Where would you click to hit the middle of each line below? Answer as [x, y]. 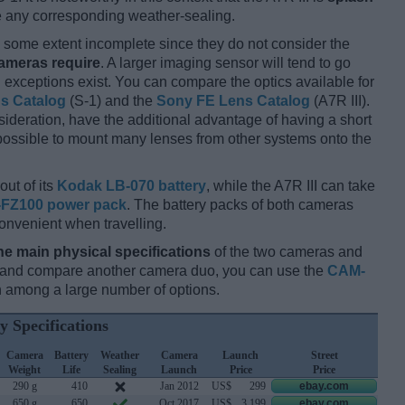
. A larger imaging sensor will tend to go [226, 63]
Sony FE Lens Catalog [233, 101]
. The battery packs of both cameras [240, 205]
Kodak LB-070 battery [132, 186]
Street [324, 356]
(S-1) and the [111, 101]
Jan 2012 [179, 386]
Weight [24, 370]
